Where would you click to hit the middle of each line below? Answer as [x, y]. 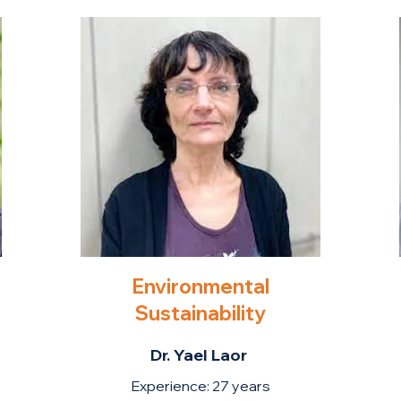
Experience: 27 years [200, 386]
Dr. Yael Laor [200, 355]
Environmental [200, 286]
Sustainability [200, 313]
